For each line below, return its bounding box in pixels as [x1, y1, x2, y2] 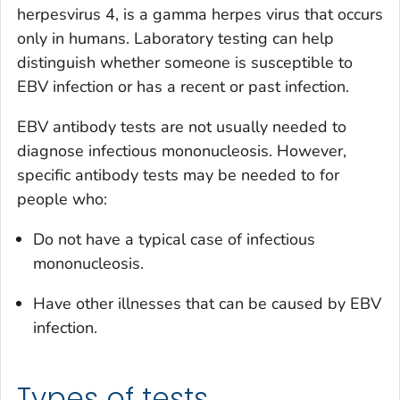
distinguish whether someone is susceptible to [17, 52, 353, 74]
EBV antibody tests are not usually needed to [17, 116, 346, 138]
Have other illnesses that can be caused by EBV [33, 293, 381, 315]
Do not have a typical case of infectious [33, 229, 315, 251]
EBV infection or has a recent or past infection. [17, 76, 349, 98]
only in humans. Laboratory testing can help [17, 28, 334, 50]
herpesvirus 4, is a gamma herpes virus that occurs [17, 4, 383, 26]
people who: [17, 188, 107, 211]
